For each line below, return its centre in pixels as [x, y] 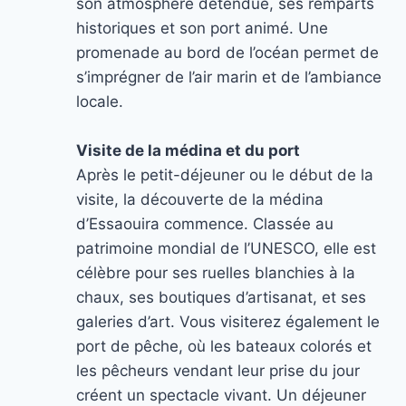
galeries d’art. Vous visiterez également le [228, 322]
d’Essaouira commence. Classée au [205, 224]
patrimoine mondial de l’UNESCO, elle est [226, 248]
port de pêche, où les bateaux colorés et [224, 346]
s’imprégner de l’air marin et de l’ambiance [229, 77]
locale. [100, 101]
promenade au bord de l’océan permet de [227, 53]
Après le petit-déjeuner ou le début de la [225, 175]
